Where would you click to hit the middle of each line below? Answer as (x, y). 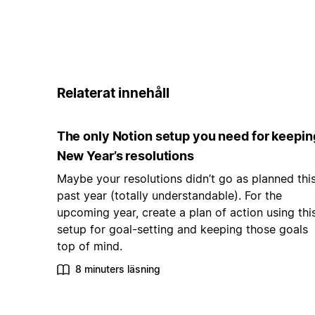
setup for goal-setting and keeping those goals (182, 230)
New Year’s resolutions (125, 156)
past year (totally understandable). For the (169, 196)
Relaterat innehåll (113, 93)
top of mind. (89, 246)
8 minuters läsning (117, 269)
